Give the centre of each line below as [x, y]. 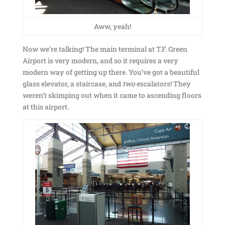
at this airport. [45, 107]
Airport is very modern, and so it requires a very [100, 61]
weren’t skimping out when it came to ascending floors [112, 95]
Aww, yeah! [112, 26]
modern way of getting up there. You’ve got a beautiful [111, 72]
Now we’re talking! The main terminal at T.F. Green [105, 49]
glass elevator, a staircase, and [72, 84]
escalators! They [163, 84]
